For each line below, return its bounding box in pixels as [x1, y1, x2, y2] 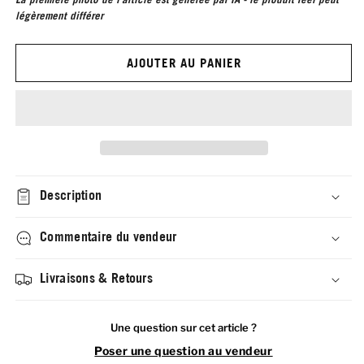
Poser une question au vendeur [94, 344, 273, 358]
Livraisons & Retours [40, 270, 153, 287]
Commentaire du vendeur [40, 228, 177, 245]
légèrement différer [15, 9, 103, 23]
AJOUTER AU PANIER [126, 54, 241, 71]
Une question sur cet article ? [110, 321, 257, 335]
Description [40, 187, 102, 204]
